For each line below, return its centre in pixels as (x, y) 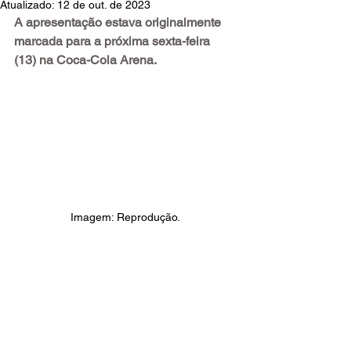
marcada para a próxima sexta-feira (114, 41)
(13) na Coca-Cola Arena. (85, 60)
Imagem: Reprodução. (125, 217)
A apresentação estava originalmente (119, 22)
